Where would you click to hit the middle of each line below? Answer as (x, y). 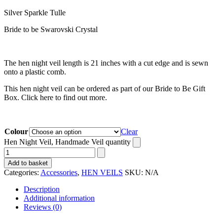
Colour (16, 131)
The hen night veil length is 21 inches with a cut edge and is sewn (106, 63)
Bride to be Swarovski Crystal (51, 29)
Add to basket (28, 163)
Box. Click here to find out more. (55, 97)
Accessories (59, 172)
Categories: (22, 172)
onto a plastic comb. (35, 72)
